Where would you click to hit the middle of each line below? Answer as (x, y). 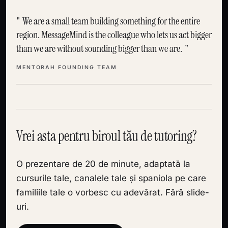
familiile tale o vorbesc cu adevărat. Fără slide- (113, 192)
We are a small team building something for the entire (110, 21)
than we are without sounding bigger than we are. (100, 48)
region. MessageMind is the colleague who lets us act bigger (114, 35)
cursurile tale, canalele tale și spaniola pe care (111, 178)
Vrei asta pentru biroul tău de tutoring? (107, 136)
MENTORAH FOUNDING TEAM (67, 67)
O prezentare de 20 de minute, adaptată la (103, 164)
